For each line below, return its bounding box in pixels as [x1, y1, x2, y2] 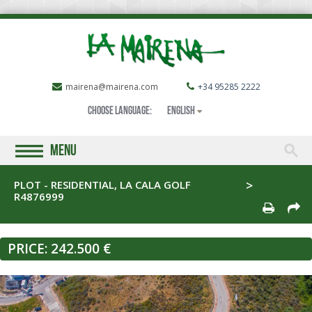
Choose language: [87, 106, 152, 118]
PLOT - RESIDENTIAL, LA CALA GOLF [14, 178, 191, 192]
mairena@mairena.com [65, 81, 158, 93]
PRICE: [8, 240, 51, 258]
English [166, 106, 195, 118]
